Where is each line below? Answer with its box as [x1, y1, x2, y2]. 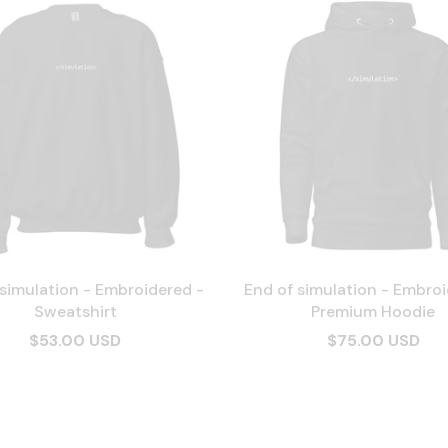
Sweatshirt [33, 301, 117, 322]
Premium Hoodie [311, 301, 435, 322]
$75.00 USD [326, 330, 420, 351]
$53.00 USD [29, 330, 121, 351]
